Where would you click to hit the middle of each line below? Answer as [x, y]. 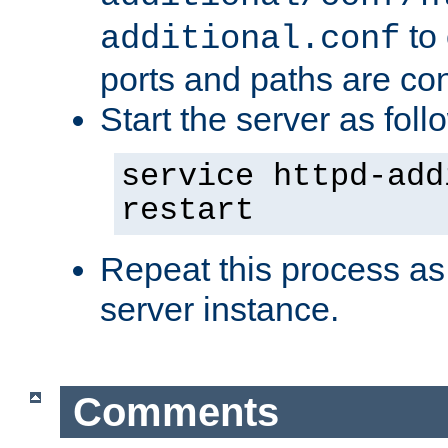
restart [187, 211]
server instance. [219, 309]
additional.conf [250, 39]
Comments [175, 411]
